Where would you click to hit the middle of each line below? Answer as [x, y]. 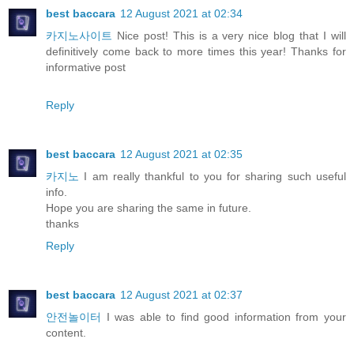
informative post [86, 68]
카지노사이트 [79, 36]
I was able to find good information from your [224, 317]
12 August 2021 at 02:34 [181, 14]
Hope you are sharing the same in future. [149, 208]
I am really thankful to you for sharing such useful [213, 177]
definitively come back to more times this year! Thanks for [196, 52]
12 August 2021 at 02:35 [181, 154]
